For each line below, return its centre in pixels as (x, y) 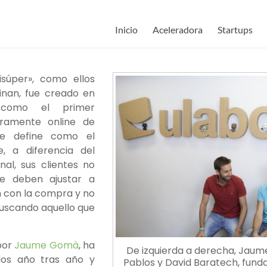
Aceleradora (178, 30)
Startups (235, 30)
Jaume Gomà (46, 245)
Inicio (126, 30)
